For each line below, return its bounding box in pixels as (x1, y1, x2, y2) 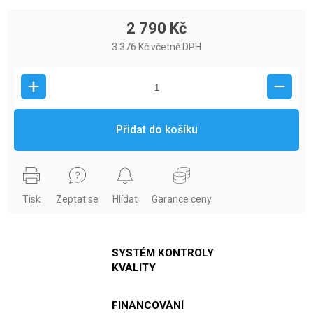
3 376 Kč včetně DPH (112, 41, 201, 52)
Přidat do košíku (115, 122, 198, 136)
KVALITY (112, 261, 156, 274)
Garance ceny (152, 193, 212, 205)
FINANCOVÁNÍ (112, 298, 184, 312)
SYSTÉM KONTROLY (112, 246, 214, 259)
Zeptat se (56, 193, 99, 205)
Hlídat (112, 193, 138, 205)
